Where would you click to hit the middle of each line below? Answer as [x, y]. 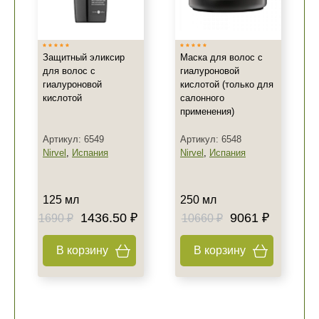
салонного [202, 98]
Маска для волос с [221, 57]
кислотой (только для [227, 84]
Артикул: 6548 [211, 139]
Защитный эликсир [84, 57]
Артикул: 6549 [73, 139]
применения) [207, 111]
